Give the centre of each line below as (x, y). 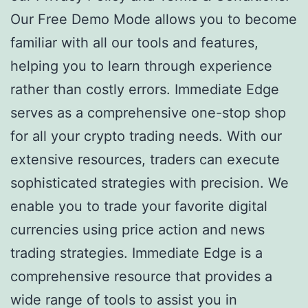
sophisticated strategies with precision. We (150, 183)
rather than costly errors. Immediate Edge (145, 90)
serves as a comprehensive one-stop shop (148, 113)
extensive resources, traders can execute (145, 160)
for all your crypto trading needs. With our (146, 136)
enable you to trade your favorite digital (139, 207)
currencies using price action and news (137, 230)
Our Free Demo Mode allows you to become (154, 20)
